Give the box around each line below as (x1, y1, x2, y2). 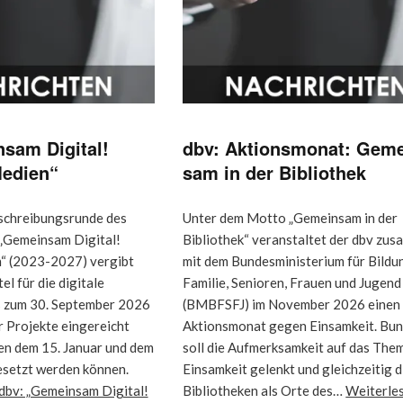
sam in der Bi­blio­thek (183, 158, 367, 185)
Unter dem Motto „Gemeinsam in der (183, 209, 399, 226)
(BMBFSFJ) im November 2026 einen (183, 295, 401, 312)
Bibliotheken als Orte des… (183, 381, 346, 399)
